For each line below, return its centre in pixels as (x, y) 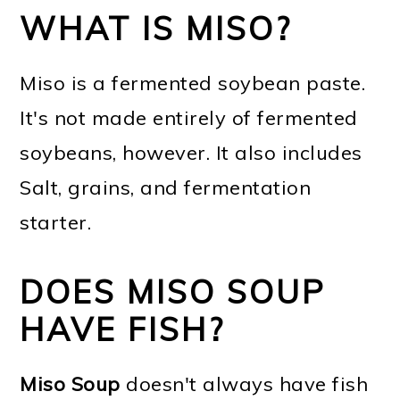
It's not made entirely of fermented (189, 118)
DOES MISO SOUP (173, 292)
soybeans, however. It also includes (191, 153)
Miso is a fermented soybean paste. (193, 83)
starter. (56, 223)
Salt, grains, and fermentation (166, 188)
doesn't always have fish (244, 384)
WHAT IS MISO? (156, 29)
